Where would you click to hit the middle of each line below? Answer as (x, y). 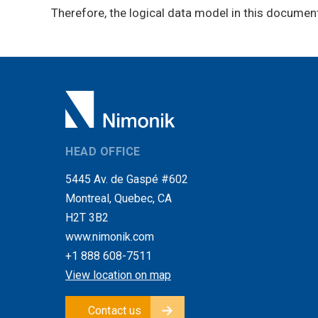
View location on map (118, 275)
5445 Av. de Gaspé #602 (127, 179)
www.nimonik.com (110, 236)
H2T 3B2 (87, 217)
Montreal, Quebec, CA (119, 198)
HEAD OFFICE (103, 151)
